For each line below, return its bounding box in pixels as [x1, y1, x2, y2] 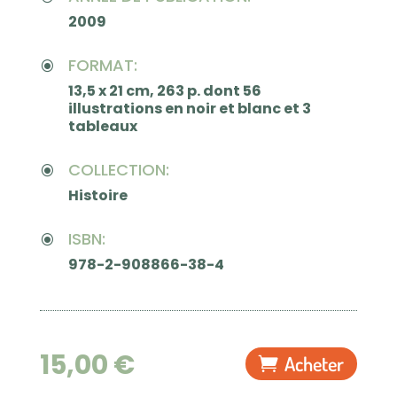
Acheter [284, 350, 344, 376]
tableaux [67, 115, 137, 136]
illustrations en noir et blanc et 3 [67, 97, 311, 119]
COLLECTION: [67, 158, 169, 181]
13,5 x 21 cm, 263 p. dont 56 [67, 80, 261, 101]
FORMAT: [67, 53, 137, 76]
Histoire [67, 184, 128, 206]
